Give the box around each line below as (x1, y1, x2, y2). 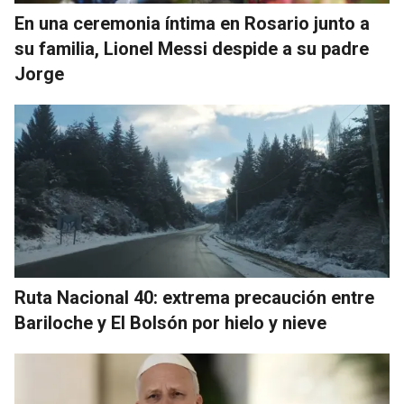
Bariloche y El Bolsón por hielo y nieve (14, 312, 326, 335)
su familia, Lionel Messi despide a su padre (14, 38, 369, 60)
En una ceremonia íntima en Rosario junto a (14, 13, 370, 35)
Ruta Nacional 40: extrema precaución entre (14, 287, 374, 309)
